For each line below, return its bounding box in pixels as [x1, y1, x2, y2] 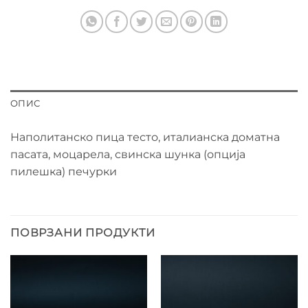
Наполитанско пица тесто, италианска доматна [10, 131, 280, 144]
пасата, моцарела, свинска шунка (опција [10, 148, 245, 162]
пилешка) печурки [10, 165, 117, 179]
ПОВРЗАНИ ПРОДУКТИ [10, 225, 155, 239]
